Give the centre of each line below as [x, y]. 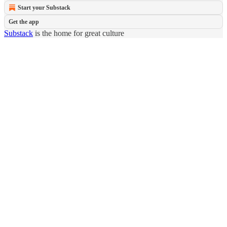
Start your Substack [44, 8]
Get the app [24, 22]
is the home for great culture [79, 33]
